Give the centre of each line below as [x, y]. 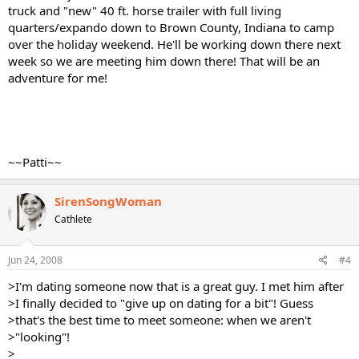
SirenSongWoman [108, 201]
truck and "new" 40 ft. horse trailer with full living [145, 10]
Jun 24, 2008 [35, 260]
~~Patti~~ [35, 161]
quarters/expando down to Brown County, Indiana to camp [171, 27]
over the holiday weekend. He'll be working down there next [174, 44]
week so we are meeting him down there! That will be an [164, 61]
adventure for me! [58, 77]
